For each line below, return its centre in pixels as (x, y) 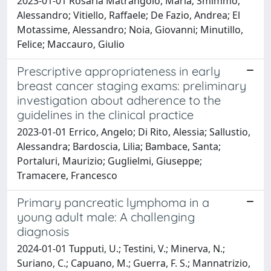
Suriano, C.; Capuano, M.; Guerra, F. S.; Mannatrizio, (134, 263)
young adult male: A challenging (106, 217)
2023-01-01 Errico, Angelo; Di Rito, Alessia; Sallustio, (134, 132)
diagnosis (43, 231)
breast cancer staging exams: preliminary (132, 85)
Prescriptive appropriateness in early (119, 71)
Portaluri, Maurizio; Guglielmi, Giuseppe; (109, 161)
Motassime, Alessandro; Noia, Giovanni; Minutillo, (130, 29)
